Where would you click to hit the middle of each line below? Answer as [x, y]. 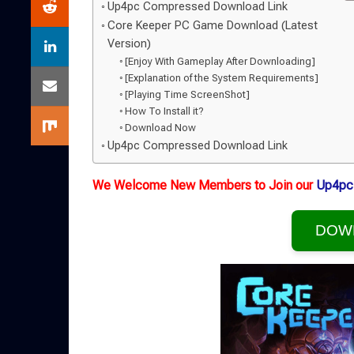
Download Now [161, 128]
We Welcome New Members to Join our [204, 185]
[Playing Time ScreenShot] [188, 94]
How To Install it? [165, 111]
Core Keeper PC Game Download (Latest [212, 26]
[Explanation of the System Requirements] [222, 78]
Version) [129, 44]
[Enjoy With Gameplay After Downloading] [220, 61]
